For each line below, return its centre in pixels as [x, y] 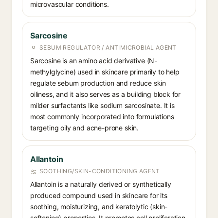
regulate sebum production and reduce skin [98, 83]
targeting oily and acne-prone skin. [85, 128]
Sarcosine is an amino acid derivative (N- [94, 61]
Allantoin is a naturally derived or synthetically [101, 184]
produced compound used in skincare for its [99, 195]
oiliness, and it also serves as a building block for [106, 94]
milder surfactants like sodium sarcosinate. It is [102, 105]
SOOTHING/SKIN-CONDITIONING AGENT [100, 171]
